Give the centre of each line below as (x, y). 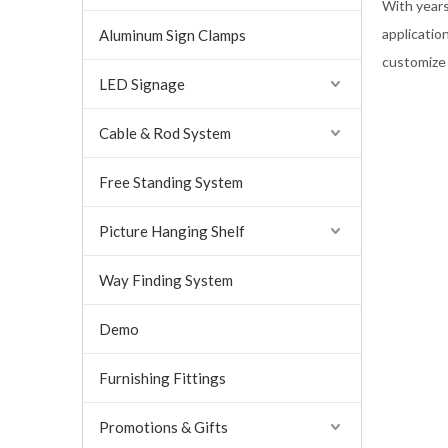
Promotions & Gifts (163, 427)
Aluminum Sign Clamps (172, 35)
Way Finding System (166, 280)
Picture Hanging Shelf (172, 231)
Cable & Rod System (165, 133)
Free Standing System (171, 182)
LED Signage (142, 84)
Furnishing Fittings (162, 378)
